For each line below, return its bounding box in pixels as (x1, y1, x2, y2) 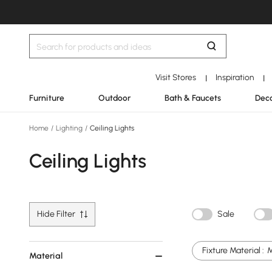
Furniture (29, 93, 64, 103)
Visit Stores (155, 72, 197, 82)
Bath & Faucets (165, 93, 221, 103)
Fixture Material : (202, 245, 264, 256)
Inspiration (215, 72, 254, 82)
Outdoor (98, 93, 131, 103)
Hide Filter (37, 209, 75, 219)
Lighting (54, 124, 84, 132)
